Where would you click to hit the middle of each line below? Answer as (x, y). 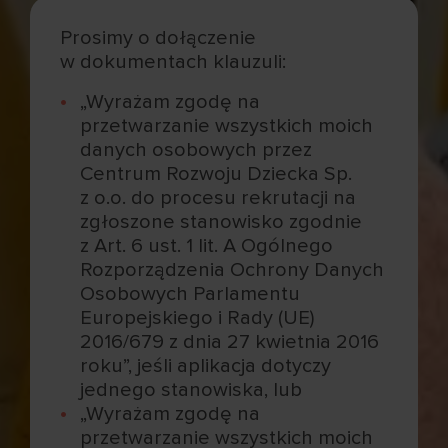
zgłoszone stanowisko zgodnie (221, 221)
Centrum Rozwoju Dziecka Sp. (216, 173)
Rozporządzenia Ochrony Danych (232, 269)
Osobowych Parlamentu (190, 293)
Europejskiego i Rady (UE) (197, 317)
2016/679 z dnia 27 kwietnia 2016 (230, 341)
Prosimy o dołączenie (158, 37)
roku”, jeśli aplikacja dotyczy (206, 365)
